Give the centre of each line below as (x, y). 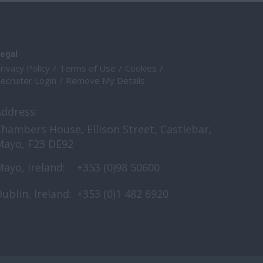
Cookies (141, 68)
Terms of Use (87, 68)
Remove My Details (105, 80)
